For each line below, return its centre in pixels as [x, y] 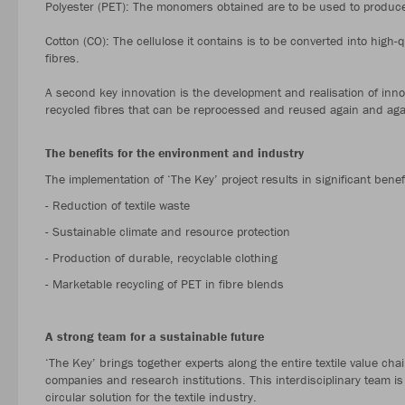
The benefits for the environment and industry [174, 152]
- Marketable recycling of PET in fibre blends [165, 283]
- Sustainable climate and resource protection [168, 231]
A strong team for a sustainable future [155, 336]
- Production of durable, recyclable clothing [161, 257]
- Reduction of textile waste [118, 205]
